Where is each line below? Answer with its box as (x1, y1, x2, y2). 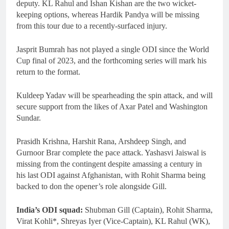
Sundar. (16, 113, 41, 123)
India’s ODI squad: (16, 205, 83, 215)
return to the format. (16, 67, 80, 77)
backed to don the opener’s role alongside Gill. (16, 182, 167, 191)
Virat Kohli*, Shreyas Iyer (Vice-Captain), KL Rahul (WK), (16, 217, 210, 226)
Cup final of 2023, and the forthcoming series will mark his (16, 56, 207, 65)
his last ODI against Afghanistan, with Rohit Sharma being (16, 171, 205, 180)
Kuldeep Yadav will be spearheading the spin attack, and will (16, 91, 213, 100)
